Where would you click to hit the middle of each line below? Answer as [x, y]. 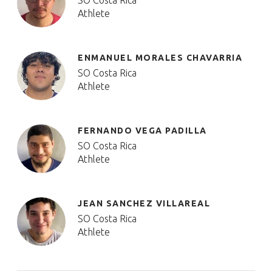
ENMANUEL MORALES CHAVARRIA [160, 58]
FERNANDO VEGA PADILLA [142, 131]
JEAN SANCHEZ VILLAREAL [144, 203]
